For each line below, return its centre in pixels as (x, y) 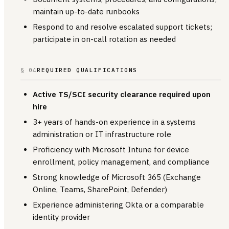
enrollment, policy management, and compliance (121, 162)
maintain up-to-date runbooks (86, 11)
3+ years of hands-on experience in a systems (114, 122)
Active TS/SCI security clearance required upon (122, 94)
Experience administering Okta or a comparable (118, 204)
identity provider (61, 217)
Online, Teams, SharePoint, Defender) (100, 189)
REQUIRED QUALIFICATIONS (87, 70)
